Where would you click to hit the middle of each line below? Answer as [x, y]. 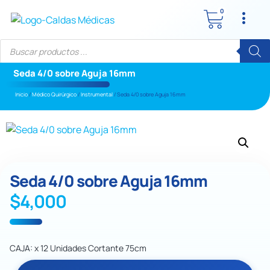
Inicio [21, 94]
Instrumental [97, 94]
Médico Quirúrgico [54, 94]
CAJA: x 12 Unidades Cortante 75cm [78, 248]
